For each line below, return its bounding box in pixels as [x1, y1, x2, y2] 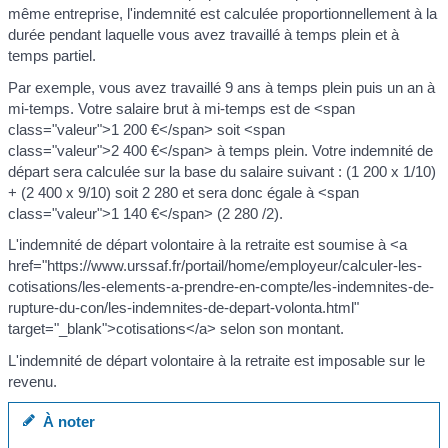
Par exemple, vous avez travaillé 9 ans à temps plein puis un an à [8, 78, 435, 96]
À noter [35, 413, 96, 431]
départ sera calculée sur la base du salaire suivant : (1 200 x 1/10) [8, 162, 436, 180]
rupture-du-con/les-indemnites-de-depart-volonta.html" [8, 299, 359, 317]
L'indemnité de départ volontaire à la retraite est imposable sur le [8, 351, 425, 369]
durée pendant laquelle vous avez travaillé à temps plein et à [8, 26, 399, 44]
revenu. [8, 372, 57, 390]
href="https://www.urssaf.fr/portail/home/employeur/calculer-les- [8, 257, 422, 275]
